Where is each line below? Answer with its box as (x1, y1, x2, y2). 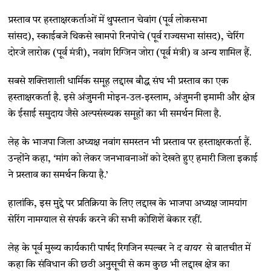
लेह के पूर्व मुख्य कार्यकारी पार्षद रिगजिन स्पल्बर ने (8, 244, 177, 253)
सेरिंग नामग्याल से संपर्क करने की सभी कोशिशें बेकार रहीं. (8, 215, 203, 225)
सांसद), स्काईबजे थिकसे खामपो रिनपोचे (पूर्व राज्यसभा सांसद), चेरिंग (8, 32, 244, 42)
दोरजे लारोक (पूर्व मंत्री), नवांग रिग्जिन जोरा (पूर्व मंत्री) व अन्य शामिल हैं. (8, 48, 252, 58)
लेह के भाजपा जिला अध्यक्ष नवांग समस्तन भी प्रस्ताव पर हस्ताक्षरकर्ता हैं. (8, 138, 252, 148)
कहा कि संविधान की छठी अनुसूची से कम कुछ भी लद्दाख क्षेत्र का (8, 260, 230, 270)
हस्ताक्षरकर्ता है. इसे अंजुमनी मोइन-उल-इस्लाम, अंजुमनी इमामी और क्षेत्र (8, 93, 255, 103)
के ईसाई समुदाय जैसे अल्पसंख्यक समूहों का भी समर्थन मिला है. (8, 109, 222, 119)
